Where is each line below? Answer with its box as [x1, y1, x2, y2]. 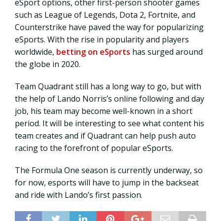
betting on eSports [56, 46, 130, 57]
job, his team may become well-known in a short [15, 105, 192, 116]
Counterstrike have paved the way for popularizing [15, 21, 204, 33]
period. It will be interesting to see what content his [15, 117, 204, 129]
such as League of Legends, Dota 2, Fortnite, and [15, 9, 195, 20]
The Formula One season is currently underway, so [15, 164, 203, 176]
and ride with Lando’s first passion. [15, 189, 145, 200]
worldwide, [15, 46, 56, 57]
